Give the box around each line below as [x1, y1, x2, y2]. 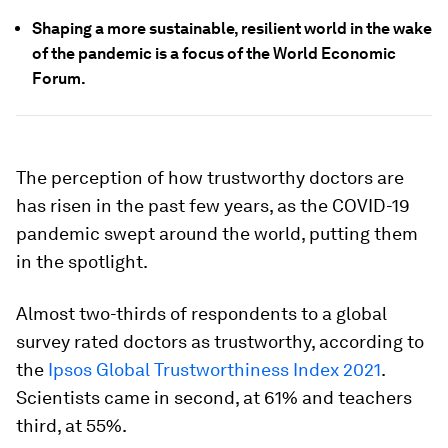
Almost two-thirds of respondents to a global [16, 303, 387, 324]
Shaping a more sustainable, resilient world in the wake [32, 19, 432, 38]
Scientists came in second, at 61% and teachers [16, 387, 412, 408]
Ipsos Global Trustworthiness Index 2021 [48, 359, 381, 380]
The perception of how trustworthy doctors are [16, 167, 404, 188]
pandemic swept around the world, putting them [16, 223, 418, 244]
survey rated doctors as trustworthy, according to [16, 331, 424, 352]
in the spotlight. [16, 251, 148, 272]
